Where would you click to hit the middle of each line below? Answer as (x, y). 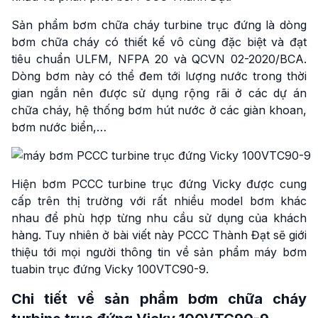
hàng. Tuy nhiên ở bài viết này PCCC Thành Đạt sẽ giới (159, 235)
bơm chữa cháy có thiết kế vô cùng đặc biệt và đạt (159, 42)
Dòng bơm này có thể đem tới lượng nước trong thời (159, 76)
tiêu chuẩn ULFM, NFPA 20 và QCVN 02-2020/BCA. (159, 59)
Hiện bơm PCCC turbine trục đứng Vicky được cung (159, 184)
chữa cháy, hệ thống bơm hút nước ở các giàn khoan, (159, 110)
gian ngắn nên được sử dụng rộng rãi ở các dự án (159, 93)
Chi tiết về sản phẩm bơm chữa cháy (159, 299)
